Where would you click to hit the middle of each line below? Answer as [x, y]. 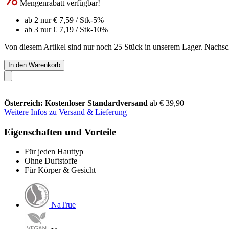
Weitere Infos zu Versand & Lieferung [65, 112]
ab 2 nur [39, 20]
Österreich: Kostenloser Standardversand [77, 103]
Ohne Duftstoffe [51, 161]
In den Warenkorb [34, 65]
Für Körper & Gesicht [60, 170]
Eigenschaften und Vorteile [60, 132]
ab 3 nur [39, 29]
